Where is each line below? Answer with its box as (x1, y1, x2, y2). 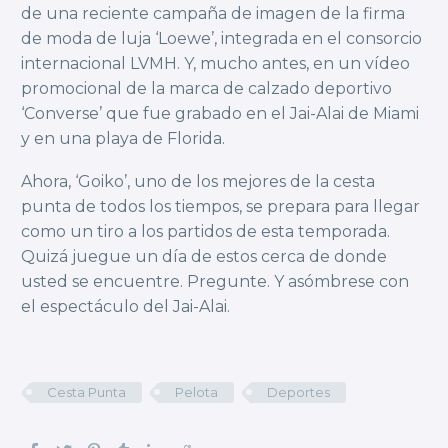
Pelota (175, 383, 218, 400)
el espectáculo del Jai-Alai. (21, 296, 230, 316)
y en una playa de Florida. (21, 129, 225, 149)
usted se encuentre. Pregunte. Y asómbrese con (21, 271, 409, 291)
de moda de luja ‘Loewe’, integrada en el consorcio (21, 29, 422, 49)
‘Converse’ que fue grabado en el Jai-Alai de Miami (21, 104, 419, 124)
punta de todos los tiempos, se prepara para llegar (21, 196, 420, 216)
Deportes (267, 383, 330, 400)
